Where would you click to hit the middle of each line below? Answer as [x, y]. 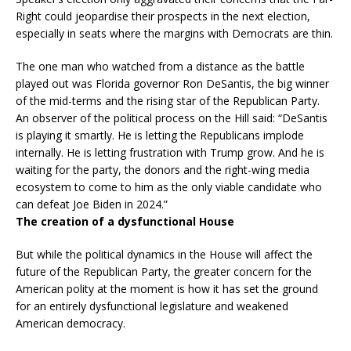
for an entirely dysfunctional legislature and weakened [152, 306]
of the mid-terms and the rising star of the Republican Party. [168, 101]
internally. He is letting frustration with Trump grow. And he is [170, 153]
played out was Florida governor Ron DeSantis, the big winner [172, 84]
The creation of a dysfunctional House [125, 222]
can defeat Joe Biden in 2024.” [92, 204]
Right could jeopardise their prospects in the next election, [163, 16]
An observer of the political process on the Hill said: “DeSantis [172, 118]
